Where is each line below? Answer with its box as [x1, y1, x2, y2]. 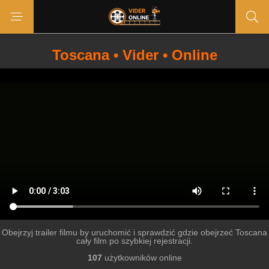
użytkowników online [101, 253, 182, 262]
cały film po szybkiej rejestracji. [76, 236, 193, 246]
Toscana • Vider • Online [52, 47, 217, 63]
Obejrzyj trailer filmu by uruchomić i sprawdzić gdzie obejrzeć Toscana [2, 228, 267, 237]
